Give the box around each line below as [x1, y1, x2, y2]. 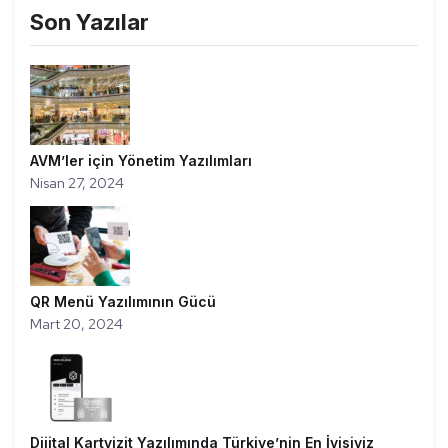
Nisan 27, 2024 [30, 173, 124, 192]
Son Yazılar [30, 8, 149, 35]
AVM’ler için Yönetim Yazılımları [30, 151, 252, 169]
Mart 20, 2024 [30, 314, 123, 333]
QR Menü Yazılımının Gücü [30, 292, 216, 310]
